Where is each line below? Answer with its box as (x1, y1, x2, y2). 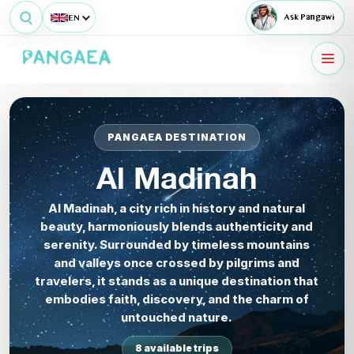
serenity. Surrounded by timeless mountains (43, 237, 311, 252)
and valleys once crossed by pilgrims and (54, 255, 300, 270)
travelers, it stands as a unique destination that (35, 273, 319, 288)
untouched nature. (121, 310, 233, 325)
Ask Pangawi (284, 12, 334, 23)
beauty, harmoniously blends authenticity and (40, 219, 314, 234)
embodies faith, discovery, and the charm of (44, 292, 309, 307)
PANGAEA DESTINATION (107, 131, 247, 143)
